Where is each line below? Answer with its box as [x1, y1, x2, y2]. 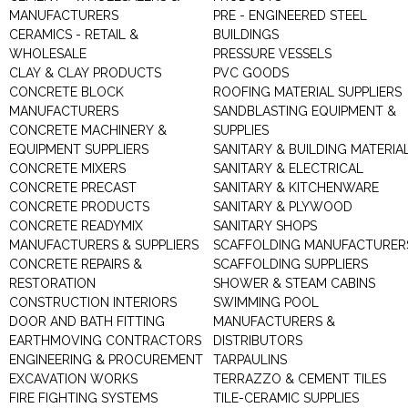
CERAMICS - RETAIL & [9, 27, 138, 42]
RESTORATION [9, 276, 96, 291]
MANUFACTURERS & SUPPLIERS [9, 238, 199, 252]
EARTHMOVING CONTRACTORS [9, 333, 201, 348]
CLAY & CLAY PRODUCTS [9, 66, 161, 80]
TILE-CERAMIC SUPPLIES [213, 391, 359, 405]
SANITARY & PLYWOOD [213, 199, 352, 214]
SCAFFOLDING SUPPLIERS [213, 257, 368, 271]
